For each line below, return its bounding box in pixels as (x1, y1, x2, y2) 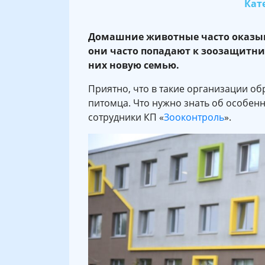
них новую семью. (88, 58, 179, 72)
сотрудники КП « (88, 110, 164, 124)
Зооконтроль (164, 110, 224, 124)
